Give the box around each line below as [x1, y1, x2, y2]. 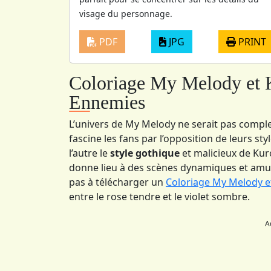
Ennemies [69, 91, 145, 113]
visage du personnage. [79, 7, 172, 19]
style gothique [110, 146, 180, 160]
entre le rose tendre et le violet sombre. [69, 189, 250, 203]
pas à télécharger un [69, 175, 166, 189]
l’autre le [69, 146, 110, 160]
